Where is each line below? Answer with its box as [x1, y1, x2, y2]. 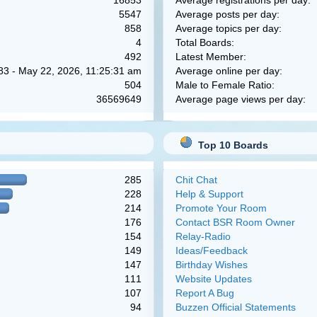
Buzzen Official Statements [175, 301, 296, 313]
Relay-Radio [175, 231, 231, 242]
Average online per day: [175, 65, 282, 76]
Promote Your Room [175, 202, 267, 214]
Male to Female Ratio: [175, 79, 275, 91]
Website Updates [175, 273, 252, 284]
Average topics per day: [175, 23, 282, 34]
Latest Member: [175, 51, 246, 62]
